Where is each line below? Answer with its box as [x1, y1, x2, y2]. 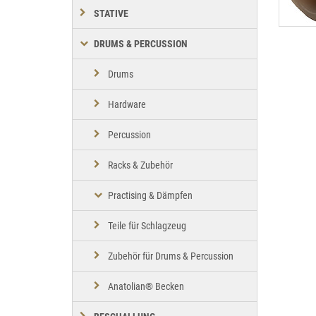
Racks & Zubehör [108, 159, 173, 171]
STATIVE [94, 8, 128, 20]
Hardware [108, 99, 146, 111]
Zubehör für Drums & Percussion [108, 250, 233, 262]
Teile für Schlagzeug [108, 220, 186, 232]
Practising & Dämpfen [108, 190, 193, 202]
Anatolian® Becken [108, 281, 184, 293]
